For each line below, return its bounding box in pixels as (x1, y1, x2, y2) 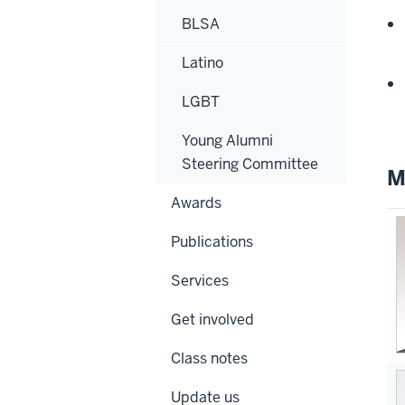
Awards (171, 193, 221, 212)
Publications (171, 231, 253, 251)
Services (171, 270, 229, 290)
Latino (182, 52, 223, 72)
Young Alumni (182, 130, 273, 150)
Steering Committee (182, 154, 318, 174)
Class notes (171, 348, 248, 368)
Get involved (171, 309, 254, 329)
